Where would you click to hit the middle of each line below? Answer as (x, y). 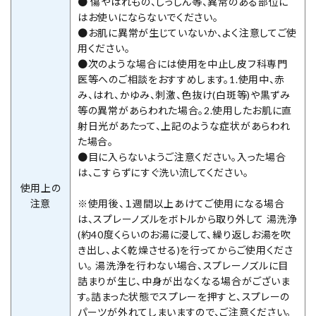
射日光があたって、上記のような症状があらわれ (184, 126)
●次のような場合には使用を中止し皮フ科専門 (183, 63)
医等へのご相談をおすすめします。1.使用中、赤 (182, 79)
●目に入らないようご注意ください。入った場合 (182, 157)
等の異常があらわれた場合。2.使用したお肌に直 (185, 110)
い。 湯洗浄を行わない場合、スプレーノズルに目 (183, 265)
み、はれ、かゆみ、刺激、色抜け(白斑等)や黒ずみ (184, 95)
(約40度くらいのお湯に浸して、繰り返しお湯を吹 (184, 234)
